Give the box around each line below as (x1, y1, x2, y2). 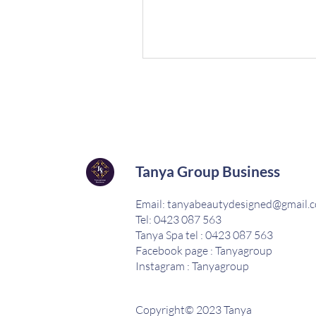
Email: (135, 197, 167, 211)
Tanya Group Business (135, 162, 280, 180)
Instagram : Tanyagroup (135, 259, 249, 273)
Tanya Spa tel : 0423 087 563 (135, 228, 273, 242)
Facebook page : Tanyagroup (135, 243, 272, 257)
